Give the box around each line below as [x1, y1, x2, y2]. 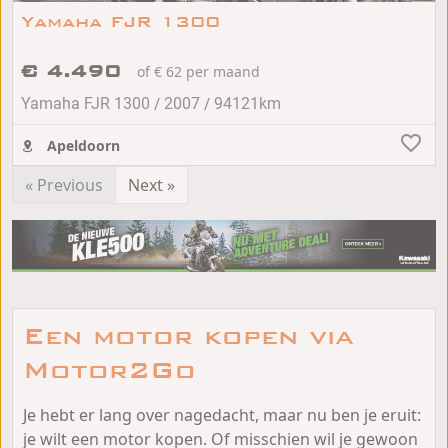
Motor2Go [23, 354, 196, 385]
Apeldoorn [43, 135, 120, 155]
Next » [128, 173, 175, 196]
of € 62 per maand [137, 61, 260, 81]
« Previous [25, 173, 103, 196]
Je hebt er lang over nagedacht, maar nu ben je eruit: [23, 403, 421, 426]
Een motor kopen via [23, 320, 354, 351]
